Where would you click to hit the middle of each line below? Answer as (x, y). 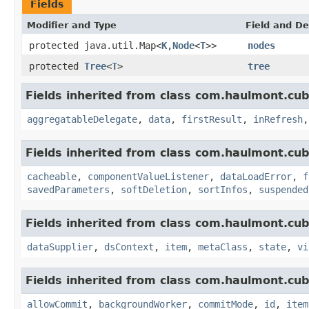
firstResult (212, 119)
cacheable (52, 176)
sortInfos (223, 189)
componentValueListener (148, 176)
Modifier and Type (72, 25)
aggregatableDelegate (82, 119)
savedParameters (68, 189)
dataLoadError (256, 176)
